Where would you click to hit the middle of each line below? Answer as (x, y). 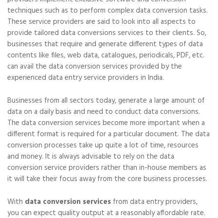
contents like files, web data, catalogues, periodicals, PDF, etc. (106, 55)
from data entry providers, (154, 202)
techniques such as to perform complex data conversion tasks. (108, 11)
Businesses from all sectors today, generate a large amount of (106, 101)
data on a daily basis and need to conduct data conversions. (104, 112)
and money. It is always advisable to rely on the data (91, 157)
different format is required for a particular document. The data (109, 134)
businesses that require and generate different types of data (105, 44)
